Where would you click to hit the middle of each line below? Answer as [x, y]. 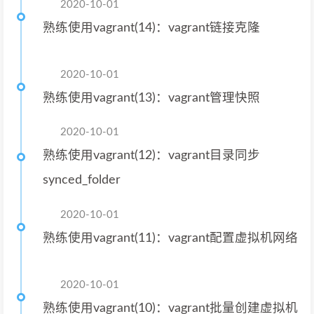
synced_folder [82, 180]
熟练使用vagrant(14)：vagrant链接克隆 [151, 27]
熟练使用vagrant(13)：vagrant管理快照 [151, 97]
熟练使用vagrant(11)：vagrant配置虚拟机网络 [170, 238]
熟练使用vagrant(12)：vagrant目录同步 [151, 155]
